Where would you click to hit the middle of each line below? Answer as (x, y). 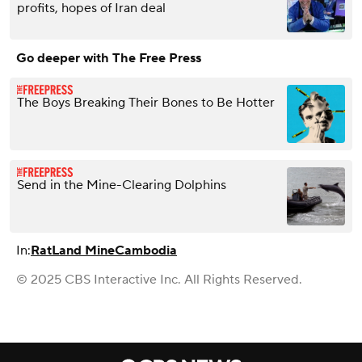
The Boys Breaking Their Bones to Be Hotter (146, 102)
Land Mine (83, 250)
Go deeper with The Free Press (109, 58)
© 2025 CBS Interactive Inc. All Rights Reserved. (159, 279)
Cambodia (146, 250)
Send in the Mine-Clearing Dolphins (122, 185)
